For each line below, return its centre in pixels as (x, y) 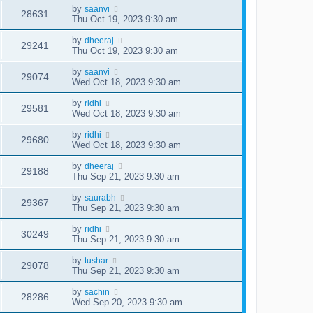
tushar (96, 260)
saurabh (100, 197)
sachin (97, 292)
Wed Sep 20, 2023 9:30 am (127, 302)
